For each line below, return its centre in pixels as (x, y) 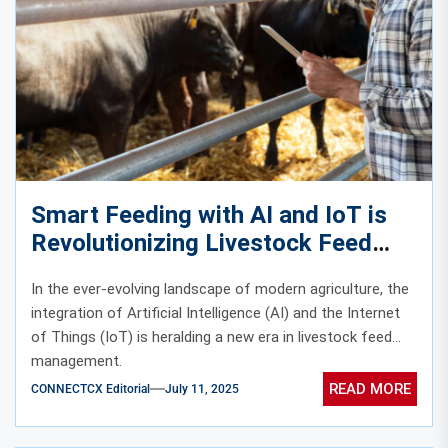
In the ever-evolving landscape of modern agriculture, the (220, 289)
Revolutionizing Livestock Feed (201, 243)
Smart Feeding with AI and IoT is (209, 215)
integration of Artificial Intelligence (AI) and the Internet (215, 313)
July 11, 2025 (202, 388)
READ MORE (370, 388)
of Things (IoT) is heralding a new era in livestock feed (211, 337)
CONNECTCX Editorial (90, 388)
